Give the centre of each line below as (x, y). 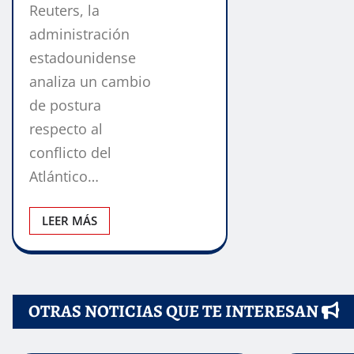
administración (79, 34)
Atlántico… (64, 177)
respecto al (66, 129)
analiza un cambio (90, 82)
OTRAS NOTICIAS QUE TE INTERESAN (175, 312)
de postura (65, 105)
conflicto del (70, 153)
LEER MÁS (70, 221)
